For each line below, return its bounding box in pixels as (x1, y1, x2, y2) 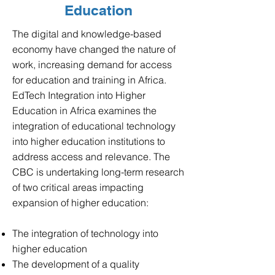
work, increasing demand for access (12, 58, 172, 71)
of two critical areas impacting (12, 181, 144, 193)
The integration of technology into (12, 227, 158, 239)
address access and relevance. (12, 150, 153, 163)
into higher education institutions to (12, 135, 165, 147)
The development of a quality (12, 258, 139, 270)
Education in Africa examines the (12, 104, 157, 117)
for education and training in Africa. (12, 74, 166, 86)
